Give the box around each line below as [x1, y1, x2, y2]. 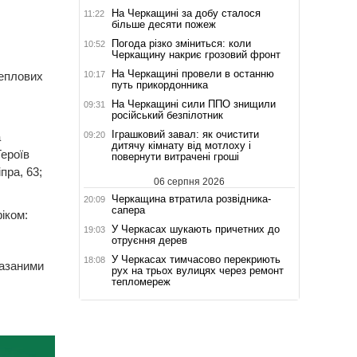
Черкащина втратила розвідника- [111, 192, 271, 205]
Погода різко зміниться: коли [111, 37, 251, 49]
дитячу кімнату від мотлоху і [111, 139, 251, 151]
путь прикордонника [111, 78, 208, 91]
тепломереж [111, 275, 171, 288]
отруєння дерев [111, 233, 187, 246]
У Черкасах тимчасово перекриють [111, 253, 280, 265]
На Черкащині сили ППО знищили [111, 97, 276, 110]
